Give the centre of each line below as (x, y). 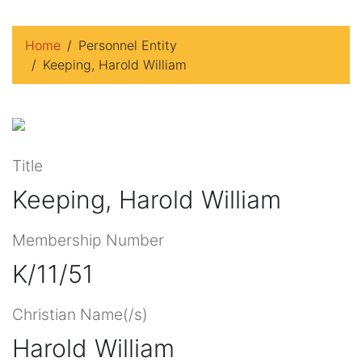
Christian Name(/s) (80, 314)
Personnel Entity (128, 45)
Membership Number (88, 240)
